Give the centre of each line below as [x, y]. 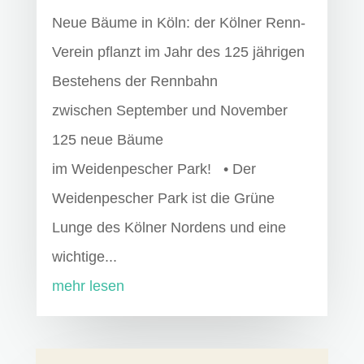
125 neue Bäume [107, 140]
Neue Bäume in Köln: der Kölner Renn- [178, 23]
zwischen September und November [169, 111]
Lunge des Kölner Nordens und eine [169, 228]
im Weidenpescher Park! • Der [154, 169]
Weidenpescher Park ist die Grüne [163, 199]
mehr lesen [88, 286]
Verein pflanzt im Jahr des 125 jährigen [178, 52]
